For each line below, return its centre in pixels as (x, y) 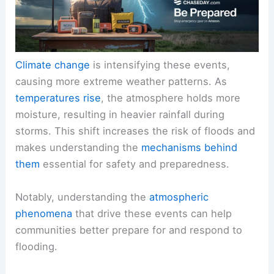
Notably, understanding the (83, 197)
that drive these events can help (152, 213)
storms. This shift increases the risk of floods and (135, 131)
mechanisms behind (190, 148)
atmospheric (179, 197)
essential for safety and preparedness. (135, 164)
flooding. (37, 246)
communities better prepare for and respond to (129, 230)
